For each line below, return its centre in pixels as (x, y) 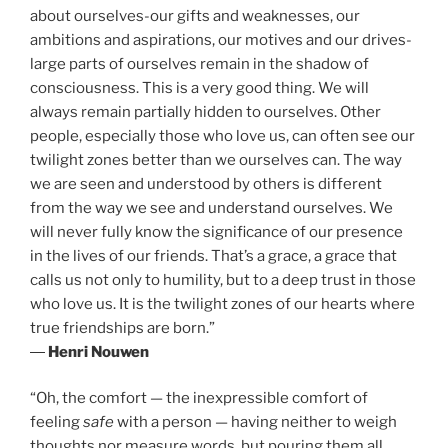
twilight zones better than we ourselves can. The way (216, 159)
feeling (56, 422)
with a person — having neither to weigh (255, 422)
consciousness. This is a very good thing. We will (199, 87)
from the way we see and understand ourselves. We (211, 207)
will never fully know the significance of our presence (216, 231)
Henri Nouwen (98, 351)
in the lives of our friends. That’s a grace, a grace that (213, 255)
